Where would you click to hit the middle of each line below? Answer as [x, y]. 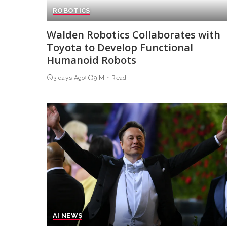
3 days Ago [69, 78]
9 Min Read [110, 78]
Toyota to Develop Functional [120, 48]
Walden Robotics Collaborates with [134, 35]
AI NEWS [68, 216]
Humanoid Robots [91, 60]
